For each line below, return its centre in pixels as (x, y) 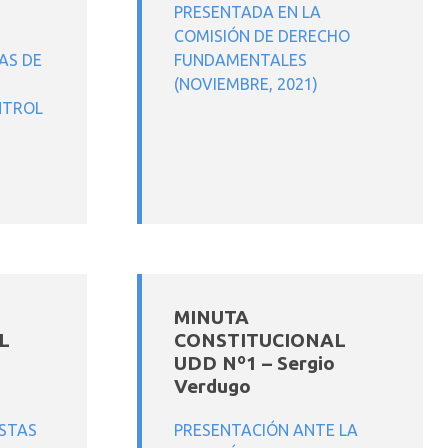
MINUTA (211, 317)
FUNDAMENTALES (240, 60)
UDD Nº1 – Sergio (254, 363)
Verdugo (212, 386)
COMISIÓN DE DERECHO (262, 36)
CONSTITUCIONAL (260, 340)
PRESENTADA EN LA (247, 12)
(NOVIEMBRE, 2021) (246, 84)
